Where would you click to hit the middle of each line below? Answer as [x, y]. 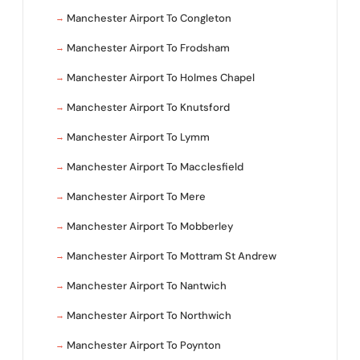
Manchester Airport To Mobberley [150, 227]
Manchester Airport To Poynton [144, 346]
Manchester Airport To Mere [136, 197]
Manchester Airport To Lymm [138, 137]
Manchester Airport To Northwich [149, 316]
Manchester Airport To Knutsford [148, 108]
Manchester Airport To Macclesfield [155, 167]
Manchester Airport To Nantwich [147, 286]
